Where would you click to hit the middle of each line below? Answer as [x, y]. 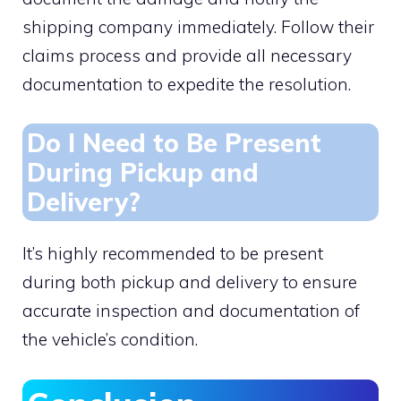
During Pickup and [143, 173]
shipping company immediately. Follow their [198, 26]
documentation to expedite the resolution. [187, 84]
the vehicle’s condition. [110, 340]
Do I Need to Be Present [174, 143]
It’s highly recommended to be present [173, 254]
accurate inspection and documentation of [191, 311]
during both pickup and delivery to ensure [190, 282]
